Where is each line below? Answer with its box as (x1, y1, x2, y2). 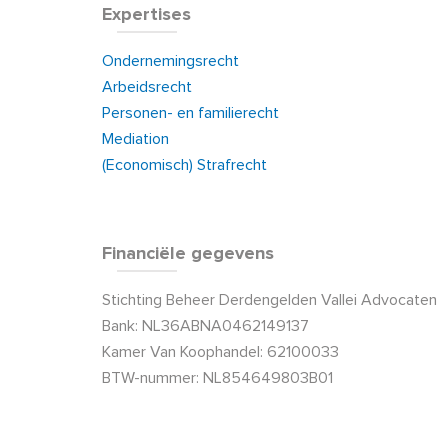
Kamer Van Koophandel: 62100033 (102, 344, 339, 360)
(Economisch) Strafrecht (102, 157, 267, 173)
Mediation (102, 131, 169, 147)
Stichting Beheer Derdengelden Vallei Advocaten (102, 292, 437, 308)
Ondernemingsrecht (102, 53, 239, 69)
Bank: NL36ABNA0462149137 (102, 318, 309, 334)
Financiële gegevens (102, 245, 274, 263)
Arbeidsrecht (102, 79, 192, 95)
